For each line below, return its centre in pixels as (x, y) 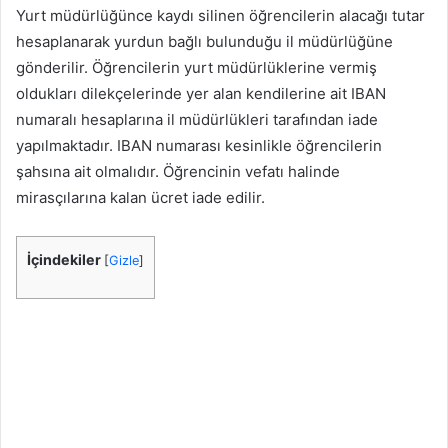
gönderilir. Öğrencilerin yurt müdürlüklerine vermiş (196, 68)
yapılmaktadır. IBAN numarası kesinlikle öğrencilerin (199, 146)
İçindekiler (64, 260)
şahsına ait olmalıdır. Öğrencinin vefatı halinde (178, 172)
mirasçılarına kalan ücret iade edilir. (140, 198)
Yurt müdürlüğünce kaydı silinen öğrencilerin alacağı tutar (220, 16)
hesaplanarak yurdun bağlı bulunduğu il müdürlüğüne (204, 42)
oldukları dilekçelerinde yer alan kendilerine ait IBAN (201, 94)
